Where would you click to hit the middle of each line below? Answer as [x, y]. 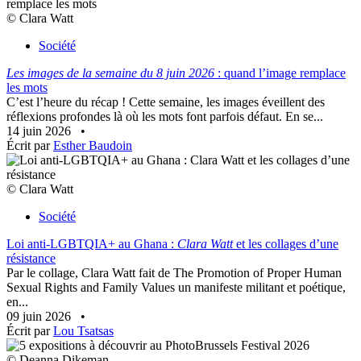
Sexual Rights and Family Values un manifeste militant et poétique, [176, 288]
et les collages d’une [286, 244]
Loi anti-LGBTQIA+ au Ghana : [92, 244]
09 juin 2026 [40, 317]
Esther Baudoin [93, 146]
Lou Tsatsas [83, 331]
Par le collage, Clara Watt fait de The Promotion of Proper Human [174, 273]
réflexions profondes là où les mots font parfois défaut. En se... [165, 117]
